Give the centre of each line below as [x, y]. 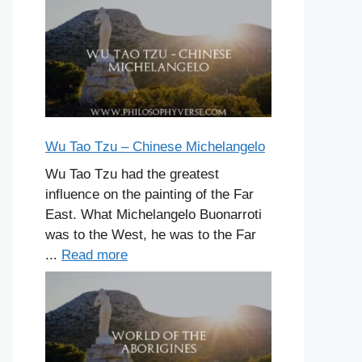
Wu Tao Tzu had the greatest [132, 174]
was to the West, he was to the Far [151, 234]
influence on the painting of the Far [149, 194]
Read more [95, 255]
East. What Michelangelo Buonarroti [154, 214]
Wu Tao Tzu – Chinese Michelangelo [155, 147]
